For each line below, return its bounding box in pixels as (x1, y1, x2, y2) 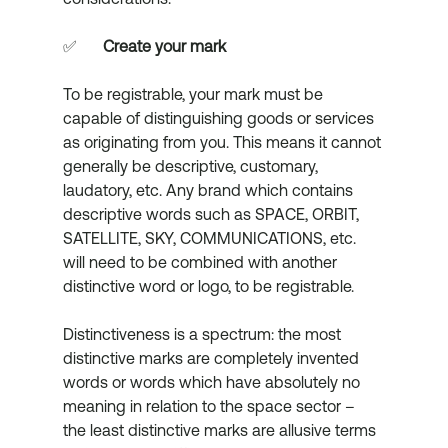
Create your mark (102, 37, 226, 56)
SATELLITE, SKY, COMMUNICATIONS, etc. (62, 229, 360, 248)
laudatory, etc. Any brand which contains (62, 181, 357, 200)
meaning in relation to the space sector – (62, 397, 359, 416)
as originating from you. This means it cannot (62, 133, 385, 152)
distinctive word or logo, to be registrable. (62, 277, 354, 296)
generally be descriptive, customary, (62, 157, 322, 176)
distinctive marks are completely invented (62, 349, 363, 368)
